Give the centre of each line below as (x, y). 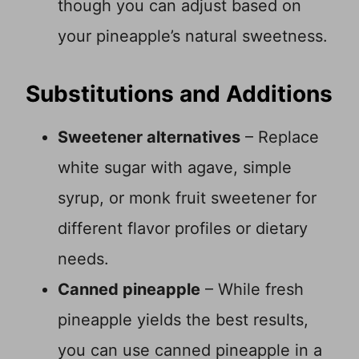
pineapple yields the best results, (183, 320)
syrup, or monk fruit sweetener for (187, 198)
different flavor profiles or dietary (183, 229)
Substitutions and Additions (179, 94)
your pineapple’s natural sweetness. (193, 36)
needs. (83, 259)
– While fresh (252, 290)
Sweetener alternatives (149, 137)
